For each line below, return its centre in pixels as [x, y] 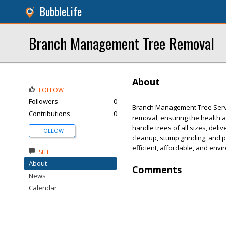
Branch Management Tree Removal [122, 43]
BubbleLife [61, 11]
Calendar [43, 188]
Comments [157, 169]
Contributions [49, 114]
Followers [43, 101]
